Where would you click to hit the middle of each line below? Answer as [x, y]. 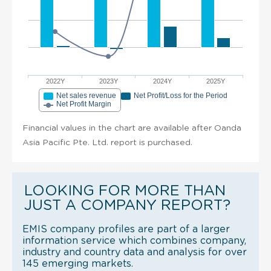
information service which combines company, [134, 240]
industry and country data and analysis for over [135, 252]
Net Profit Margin [84, 104]
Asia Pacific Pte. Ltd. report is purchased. [107, 142]
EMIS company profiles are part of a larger [126, 229]
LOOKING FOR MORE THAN [125, 191]
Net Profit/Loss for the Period [181, 95]
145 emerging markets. [78, 263]
